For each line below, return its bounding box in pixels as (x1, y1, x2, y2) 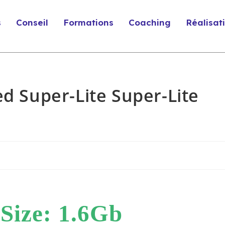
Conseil (16, 17, 49, 28)
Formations (63, 17, 114, 28)
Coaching (129, 17, 171, 28)
